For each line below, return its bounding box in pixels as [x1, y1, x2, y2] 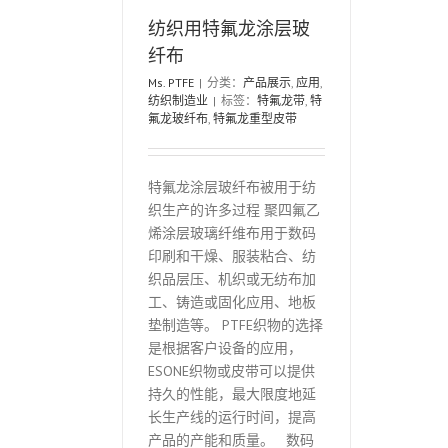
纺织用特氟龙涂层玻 [148, 16, 310, 41]
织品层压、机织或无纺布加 [148, 270, 316, 289]
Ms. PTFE [148, 75, 194, 91]
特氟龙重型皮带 [213, 111, 297, 127]
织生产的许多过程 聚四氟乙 [148, 201, 320, 220]
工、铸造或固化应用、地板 [148, 293, 316, 312]
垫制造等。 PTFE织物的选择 [148, 316, 323, 335]
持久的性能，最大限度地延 [148, 385, 316, 404]
